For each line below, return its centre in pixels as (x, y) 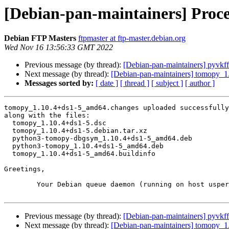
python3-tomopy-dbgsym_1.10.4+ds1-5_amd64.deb (8, 139)
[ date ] (107, 83)
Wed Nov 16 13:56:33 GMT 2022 (59, 48)
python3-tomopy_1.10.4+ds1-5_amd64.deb (8, 146)
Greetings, (25, 169)
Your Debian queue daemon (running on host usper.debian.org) (20, 185)
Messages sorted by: (59, 83)
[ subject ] (167, 83)
